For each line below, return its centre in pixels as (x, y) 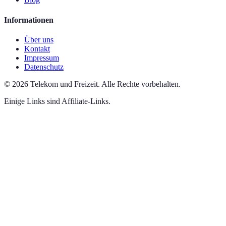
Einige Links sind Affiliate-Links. (57, 101)
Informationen (29, 20)
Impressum (42, 58)
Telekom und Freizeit (64, 84)
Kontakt (37, 48)
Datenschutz (44, 67)
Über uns (39, 39)
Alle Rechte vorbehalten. (141, 84)
